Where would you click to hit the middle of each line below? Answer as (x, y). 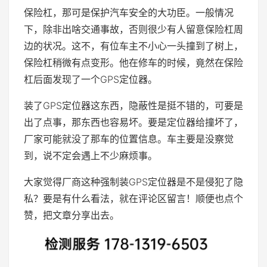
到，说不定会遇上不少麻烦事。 (91, 155)
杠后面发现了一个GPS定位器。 (91, 79)
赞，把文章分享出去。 (72, 215)
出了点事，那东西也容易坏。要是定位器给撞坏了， (133, 122)
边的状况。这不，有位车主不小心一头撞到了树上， (133, 46)
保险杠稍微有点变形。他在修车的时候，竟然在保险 (133, 62)
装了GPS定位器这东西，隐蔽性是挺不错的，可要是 (133, 105)
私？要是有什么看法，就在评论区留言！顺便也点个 (133, 198)
